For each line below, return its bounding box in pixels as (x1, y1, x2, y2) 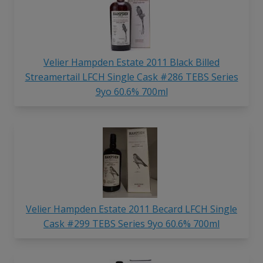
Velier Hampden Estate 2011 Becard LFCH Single (26, 202, 237, 215)
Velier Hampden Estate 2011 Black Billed (43, 56, 220, 69)
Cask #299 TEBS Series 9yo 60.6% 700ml (43, 217, 220, 230)
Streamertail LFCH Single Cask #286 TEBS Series (25, 70, 238, 84)
